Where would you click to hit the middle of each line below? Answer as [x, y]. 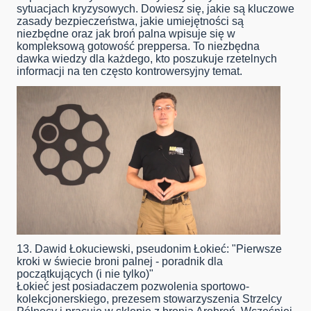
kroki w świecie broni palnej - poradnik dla [120, 262]
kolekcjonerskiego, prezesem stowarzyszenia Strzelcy [149, 299]
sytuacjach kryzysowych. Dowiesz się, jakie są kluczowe [155, 9]
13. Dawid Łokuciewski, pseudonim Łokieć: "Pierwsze [149, 249]
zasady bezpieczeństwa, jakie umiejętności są [130, 22]
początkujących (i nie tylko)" [85, 274]
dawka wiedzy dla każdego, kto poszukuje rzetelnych [147, 59]
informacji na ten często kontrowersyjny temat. [129, 72]
